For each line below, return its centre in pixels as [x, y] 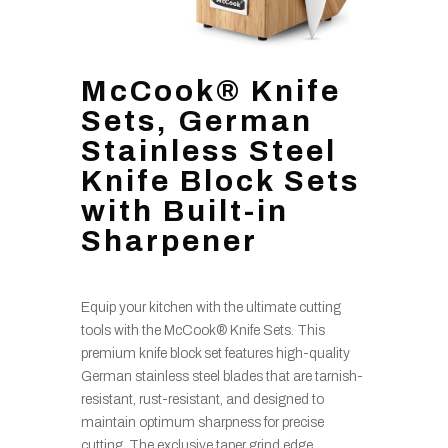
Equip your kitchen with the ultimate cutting [210, 307]
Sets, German [196, 120]
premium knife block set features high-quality [215, 353]
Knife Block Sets [220, 180]
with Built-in [184, 210]
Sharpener [169, 240]
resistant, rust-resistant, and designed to [202, 399]
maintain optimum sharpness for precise [202, 422]
